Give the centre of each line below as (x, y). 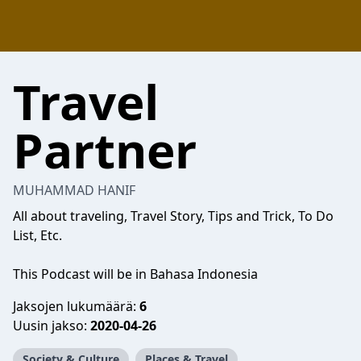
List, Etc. (37, 235)
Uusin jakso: (52, 326)
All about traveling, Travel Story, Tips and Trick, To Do (173, 216)
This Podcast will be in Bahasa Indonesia (135, 274)
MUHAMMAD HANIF (74, 190)
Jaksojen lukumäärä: (76, 306)
